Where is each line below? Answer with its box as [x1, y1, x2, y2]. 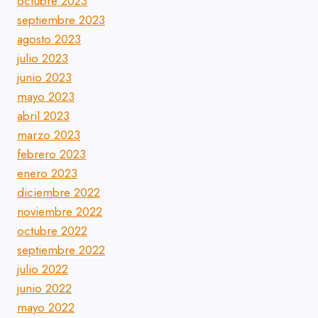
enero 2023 [17, 165, 77, 182]
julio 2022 [17, 261, 68, 278]
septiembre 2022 [17, 241, 105, 259]
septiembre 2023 [17, 11, 105, 29]
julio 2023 [17, 50, 68, 67]
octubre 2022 [17, 222, 87, 240]
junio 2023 [17, 69, 72, 87]
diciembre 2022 [17, 184, 100, 202]
